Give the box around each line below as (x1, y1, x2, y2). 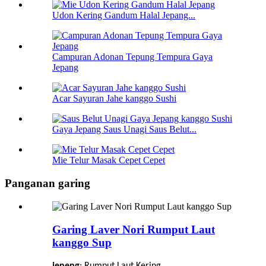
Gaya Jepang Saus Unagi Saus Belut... (52, 124, 197, 135)
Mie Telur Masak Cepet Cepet (52, 155, 165, 166)
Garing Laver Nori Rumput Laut (52, 223, 215, 236)
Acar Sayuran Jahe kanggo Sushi (52, 93, 176, 104)
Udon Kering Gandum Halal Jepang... (52, 10, 195, 21)
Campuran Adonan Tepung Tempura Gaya (52, 52, 213, 62)
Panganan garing (5, 177, 90, 190)
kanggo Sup (52, 236, 112, 249)
